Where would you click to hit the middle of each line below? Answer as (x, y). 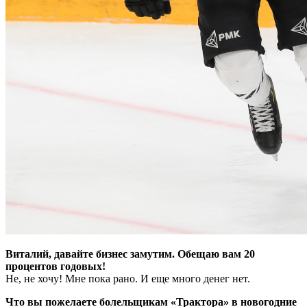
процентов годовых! (56, 266)
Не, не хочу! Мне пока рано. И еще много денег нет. (128, 278)
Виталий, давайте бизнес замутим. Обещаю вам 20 (130, 254)
